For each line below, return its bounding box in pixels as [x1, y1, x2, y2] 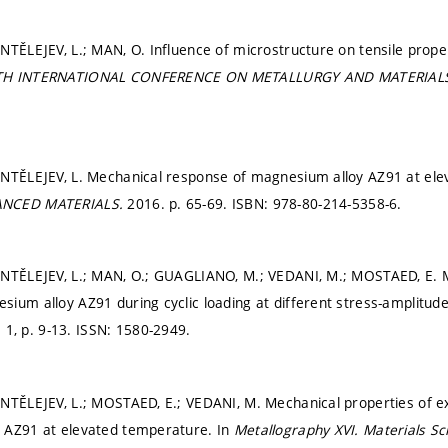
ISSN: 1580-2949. [75, 320, 191, 340]
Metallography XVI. [233, 419, 364, 439]
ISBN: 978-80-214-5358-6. [231, 193, 402, 213]
